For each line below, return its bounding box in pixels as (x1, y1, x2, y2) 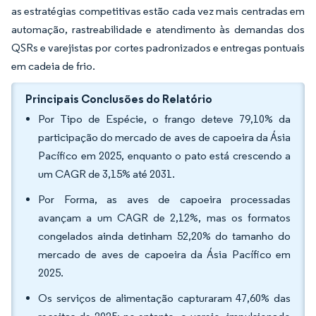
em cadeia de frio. (11, 59, 95, 73)
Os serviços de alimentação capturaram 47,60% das (38, 291, 291, 305)
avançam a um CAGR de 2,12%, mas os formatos (38, 211, 291, 224)
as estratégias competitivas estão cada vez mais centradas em (11, 4, 305, 18)
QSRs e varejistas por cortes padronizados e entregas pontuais (11, 41, 305, 54)
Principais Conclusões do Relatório (25, 92, 212, 106)
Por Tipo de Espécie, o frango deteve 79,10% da (38, 112, 291, 126)
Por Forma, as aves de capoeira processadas (38, 193, 291, 206)
